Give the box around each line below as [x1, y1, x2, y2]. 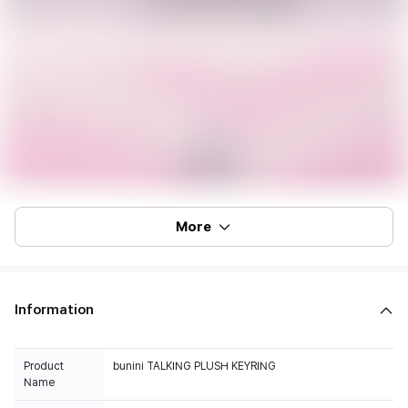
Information [15, 301, 94, 318]
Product [24, 360, 64, 372]
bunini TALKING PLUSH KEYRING [113, 360, 276, 372]
